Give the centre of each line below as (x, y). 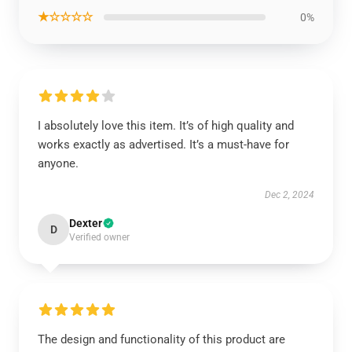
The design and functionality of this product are (161, 339)
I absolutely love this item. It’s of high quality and (166, 126)
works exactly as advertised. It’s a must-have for (163, 145)
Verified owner (99, 237)
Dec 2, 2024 (290, 195)
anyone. (58, 163)
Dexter (86, 223)
